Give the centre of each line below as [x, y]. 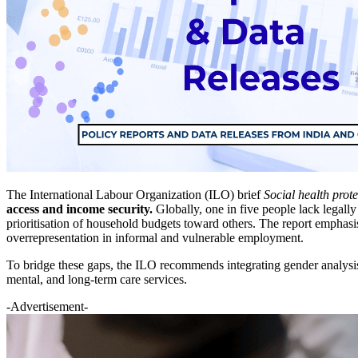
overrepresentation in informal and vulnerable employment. [155, 237]
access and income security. [80, 209]
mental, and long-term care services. [97, 279]
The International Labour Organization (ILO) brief [133, 194]
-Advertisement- [47, 306]
